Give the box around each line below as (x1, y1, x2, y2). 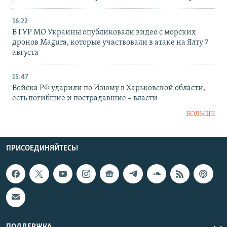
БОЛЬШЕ (186, 110, 215, 118)
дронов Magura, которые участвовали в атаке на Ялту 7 (12, 38, 208, 47)
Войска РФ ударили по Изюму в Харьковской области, (12, 84, 205, 92)
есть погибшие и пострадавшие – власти (12, 94, 158, 102)
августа (12, 48, 39, 57)
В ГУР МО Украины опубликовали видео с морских (12, 28, 196, 36)
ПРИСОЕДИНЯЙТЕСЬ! (6, 144, 78, 153)
